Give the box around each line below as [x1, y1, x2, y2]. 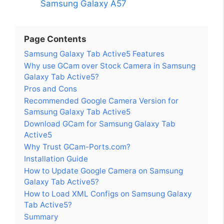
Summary [24, 212, 58, 222]
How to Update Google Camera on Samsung [24, 166, 183, 176]
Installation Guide [24, 154, 88, 164]
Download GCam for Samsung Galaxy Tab [24, 119, 175, 129]
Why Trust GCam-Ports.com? [24, 142, 130, 152]
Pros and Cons [24, 84, 77, 94]
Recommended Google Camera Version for [24, 96, 178, 106]
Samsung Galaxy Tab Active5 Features [24, 49, 164, 59]
